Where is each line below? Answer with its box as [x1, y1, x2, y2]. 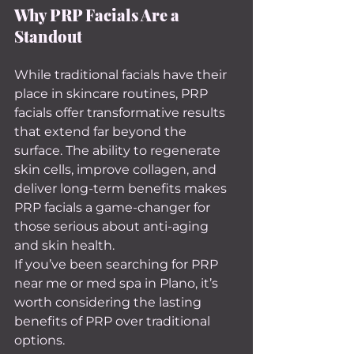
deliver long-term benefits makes [14, 181, 230, 196]
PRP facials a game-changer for [14, 200, 213, 215]
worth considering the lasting [14, 295, 205, 310]
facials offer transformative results [14, 105, 228, 120]
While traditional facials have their [14, 67, 230, 82]
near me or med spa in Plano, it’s [14, 276, 221, 291]
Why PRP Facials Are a [14, 4, 183, 25]
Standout [14, 25, 82, 47]
